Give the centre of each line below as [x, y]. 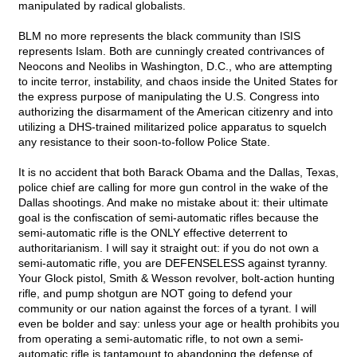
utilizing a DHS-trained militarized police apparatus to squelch [173, 127]
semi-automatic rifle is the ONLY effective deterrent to [153, 233]
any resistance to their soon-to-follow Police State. [144, 142]
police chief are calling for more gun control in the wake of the [173, 188]
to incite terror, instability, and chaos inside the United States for [178, 82]
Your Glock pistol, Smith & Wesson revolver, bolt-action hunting [177, 279]
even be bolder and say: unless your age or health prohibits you [179, 324]
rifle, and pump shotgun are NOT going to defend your [155, 294]
